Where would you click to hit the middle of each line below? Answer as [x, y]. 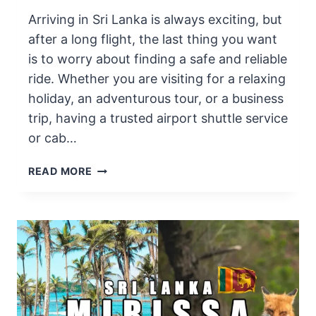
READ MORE [60, 171]
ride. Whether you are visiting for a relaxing [157, 79]
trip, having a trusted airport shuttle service [158, 119]
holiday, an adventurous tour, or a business [156, 99]
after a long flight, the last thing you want [153, 39]
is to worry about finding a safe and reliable [158, 59]
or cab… [53, 138]
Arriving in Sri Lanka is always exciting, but [155, 20]
